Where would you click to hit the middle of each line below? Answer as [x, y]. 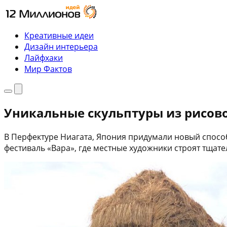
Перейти [21, 9]
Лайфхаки [44, 58]
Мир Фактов [48, 69]
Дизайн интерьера [61, 47]
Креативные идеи [59, 35]
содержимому [31, 31]
